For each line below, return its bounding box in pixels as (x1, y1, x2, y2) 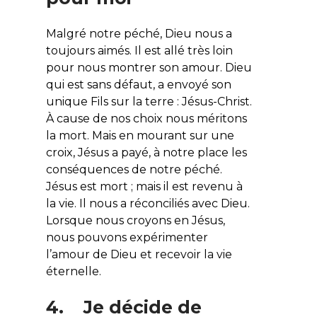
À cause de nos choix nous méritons (45, 111, 247, 125)
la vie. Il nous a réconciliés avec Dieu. (45, 196, 250, 210)
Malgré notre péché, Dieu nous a (45, 26, 232, 40)
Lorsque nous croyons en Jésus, (45, 213, 225, 227)
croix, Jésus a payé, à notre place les (45, 145, 247, 159)
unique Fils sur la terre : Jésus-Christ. (45, 94, 252, 108)
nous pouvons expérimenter (45, 230, 208, 244)
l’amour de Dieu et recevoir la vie (45, 247, 232, 261)
